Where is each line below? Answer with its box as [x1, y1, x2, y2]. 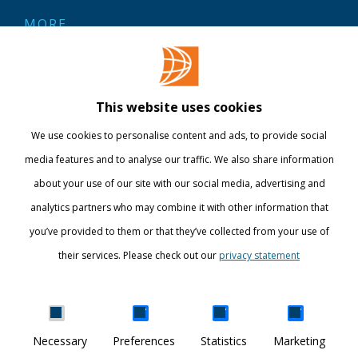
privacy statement [219, 249, 300, 262]
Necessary [33, 333, 88, 348]
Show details [135, 268, 223, 287]
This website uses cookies [96, 98, 262, 116]
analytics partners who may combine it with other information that [30, 201, 328, 214]
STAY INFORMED [24, 189, 125, 207]
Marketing [272, 333, 325, 348]
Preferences [113, 333, 176, 348]
